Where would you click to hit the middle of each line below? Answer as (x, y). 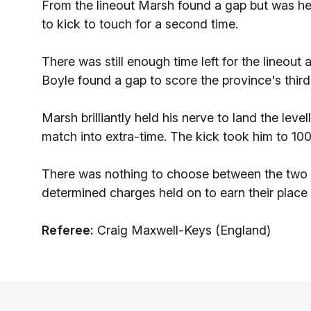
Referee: (68, 230)
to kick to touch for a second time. (140, 24)
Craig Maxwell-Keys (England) (182, 230)
